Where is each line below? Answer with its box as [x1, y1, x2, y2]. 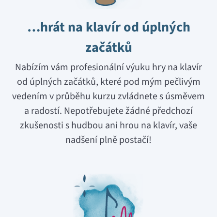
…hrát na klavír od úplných [27, 17, 190, 37]
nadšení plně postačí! [65, 133, 152, 147]
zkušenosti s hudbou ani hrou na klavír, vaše [20, 119, 197, 133]
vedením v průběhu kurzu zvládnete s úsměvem [12, 90, 205, 104]
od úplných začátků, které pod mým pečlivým [16, 75, 201, 89]
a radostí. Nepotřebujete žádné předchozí [24, 104, 193, 118]
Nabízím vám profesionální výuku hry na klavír [15, 61, 202, 75]
